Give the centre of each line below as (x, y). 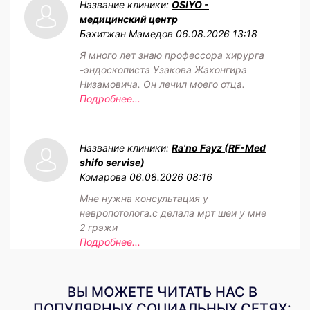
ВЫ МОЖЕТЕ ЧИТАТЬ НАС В (162, 292)
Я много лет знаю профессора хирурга (172, 55)
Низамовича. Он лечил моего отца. (162, 84)
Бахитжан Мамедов (126, 33)
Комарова (103, 176)
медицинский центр (129, 19)
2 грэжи (99, 227)
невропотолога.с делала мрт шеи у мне (173, 212)
